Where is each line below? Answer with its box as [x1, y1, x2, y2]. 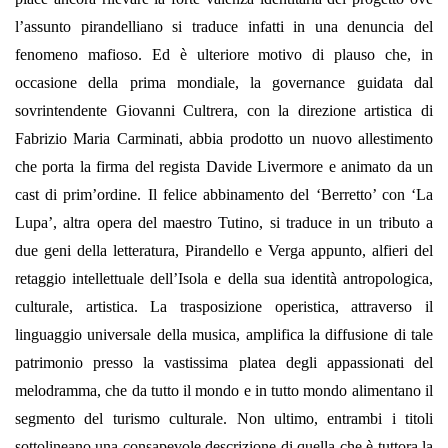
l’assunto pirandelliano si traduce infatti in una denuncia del [15, 18, 433, 36]
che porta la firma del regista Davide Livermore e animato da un [15, 158, 433, 176]
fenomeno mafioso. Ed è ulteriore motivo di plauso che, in [15, 46, 433, 64]
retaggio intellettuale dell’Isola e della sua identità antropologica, [15, 270, 433, 288]
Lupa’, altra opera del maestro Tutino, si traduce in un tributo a [15, 214, 433, 232]
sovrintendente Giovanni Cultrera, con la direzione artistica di [15, 102, 433, 120]
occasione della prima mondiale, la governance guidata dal [15, 74, 433, 92]
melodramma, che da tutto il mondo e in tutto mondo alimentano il [15, 382, 433, 400]
